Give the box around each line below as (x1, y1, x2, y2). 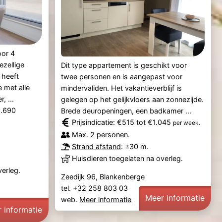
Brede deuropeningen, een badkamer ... (61, 107, 192, 115)
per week (173, 119, 199, 127)
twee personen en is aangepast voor (61, 72, 183, 81)
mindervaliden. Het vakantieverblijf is (61, 84, 182, 93)
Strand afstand (72, 142, 121, 151)
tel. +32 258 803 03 (61, 184, 130, 193)
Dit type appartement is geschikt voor (61, 61, 187, 70)
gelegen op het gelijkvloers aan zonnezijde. (61, 95, 204, 104)
